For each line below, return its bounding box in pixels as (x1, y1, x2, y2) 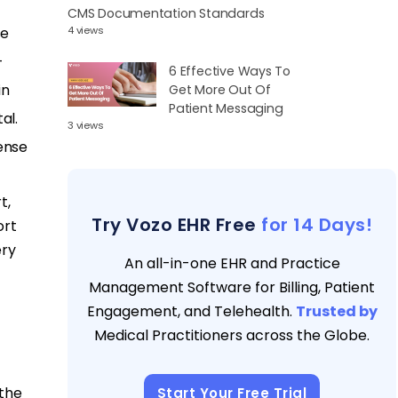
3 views (68, 118, 104, 133)
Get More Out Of (169, 81, 271, 99)
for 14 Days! (261, 212, 372, 238)
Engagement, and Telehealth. (86, 301, 296, 322)
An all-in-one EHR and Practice (123, 253, 340, 275)
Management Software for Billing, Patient (89, 277, 375, 298)
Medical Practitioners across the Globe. (94, 325, 370, 346)
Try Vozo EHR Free (92, 212, 261, 238)
